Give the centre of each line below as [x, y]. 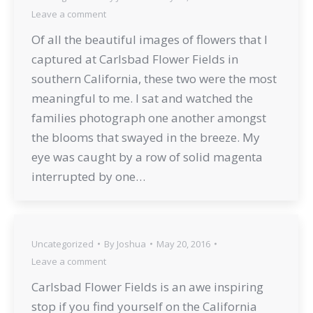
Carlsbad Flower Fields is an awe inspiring [147, 286]
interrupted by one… [88, 176]
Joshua [131, 243]
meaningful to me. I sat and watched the [142, 98]
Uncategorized [63, 243]
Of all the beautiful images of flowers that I [150, 39]
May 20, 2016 [183, 243]
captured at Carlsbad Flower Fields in [135, 59]
